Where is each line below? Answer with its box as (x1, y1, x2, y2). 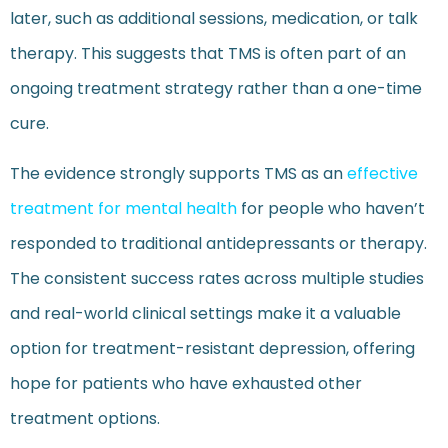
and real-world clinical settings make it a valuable (10, 301, 401, 325)
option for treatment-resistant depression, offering (10, 336, 415, 360)
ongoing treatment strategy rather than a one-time (10, 77, 422, 101)
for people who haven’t (237, 196, 425, 220)
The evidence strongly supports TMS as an (10, 161, 347, 185)
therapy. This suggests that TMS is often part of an (10, 42, 406, 66)
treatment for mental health (10, 196, 237, 220)
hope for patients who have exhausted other (10, 371, 362, 395)
